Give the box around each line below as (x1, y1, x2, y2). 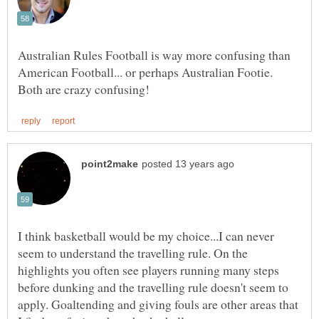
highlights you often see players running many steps (18, 261, 279, 279)
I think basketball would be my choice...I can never (18, 227, 274, 245)
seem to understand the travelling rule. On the (18, 244, 248, 262)
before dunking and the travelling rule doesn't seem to (18, 278, 288, 296)
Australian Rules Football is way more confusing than (18, 46, 291, 64)
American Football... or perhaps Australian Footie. (18, 63, 273, 81)
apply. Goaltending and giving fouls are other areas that (18, 296, 298, 313)
